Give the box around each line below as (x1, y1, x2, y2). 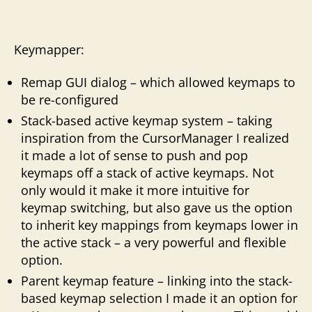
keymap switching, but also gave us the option (21, 199, 292, 216)
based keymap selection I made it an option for (21, 290, 297, 306)
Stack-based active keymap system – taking (21, 112, 272, 129)
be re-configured (21, 91, 118, 108)
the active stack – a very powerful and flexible (21, 234, 286, 251)
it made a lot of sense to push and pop (21, 147, 248, 164)
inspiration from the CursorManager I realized (21, 130, 289, 146)
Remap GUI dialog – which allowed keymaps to (21, 74, 295, 91)
